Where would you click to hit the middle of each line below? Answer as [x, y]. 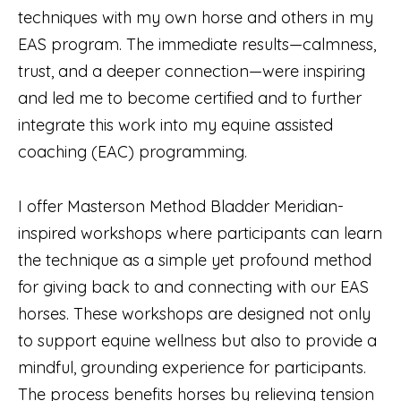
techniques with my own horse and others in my [196, 18]
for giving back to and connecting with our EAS [193, 287]
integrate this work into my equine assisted [175, 125]
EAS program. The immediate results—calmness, [197, 45]
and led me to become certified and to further [190, 98]
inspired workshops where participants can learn [200, 234]
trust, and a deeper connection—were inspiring [192, 72]
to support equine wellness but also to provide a [197, 341]
